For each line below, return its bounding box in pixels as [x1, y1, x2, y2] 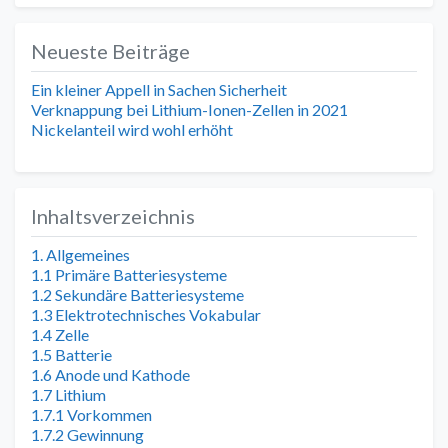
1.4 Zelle [31, 324, 89, 344]
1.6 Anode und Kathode [31, 364, 190, 384]
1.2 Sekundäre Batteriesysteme [31, 284, 244, 304]
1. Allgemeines [31, 244, 130, 264]
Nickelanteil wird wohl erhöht [31, 119, 233, 139]
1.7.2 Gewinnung [31, 424, 144, 444]
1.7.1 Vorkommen [31, 404, 152, 424]
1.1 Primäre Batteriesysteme [31, 264, 227, 284]
